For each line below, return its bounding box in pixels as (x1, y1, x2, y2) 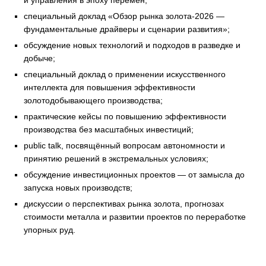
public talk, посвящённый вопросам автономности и (24, 141, 225, 150)
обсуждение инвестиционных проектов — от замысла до (24, 170, 245, 179)
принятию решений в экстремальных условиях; (24, 154, 208, 163)
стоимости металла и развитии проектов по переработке (24, 212, 246, 221)
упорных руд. (24, 225, 75, 235)
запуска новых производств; (24, 183, 132, 192)
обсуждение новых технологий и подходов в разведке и (24, 40, 240, 50)
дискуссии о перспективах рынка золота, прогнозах (24, 199, 224, 208)
